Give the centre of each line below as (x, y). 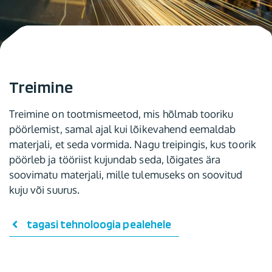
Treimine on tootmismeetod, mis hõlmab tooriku (121, 114)
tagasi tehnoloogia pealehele (99, 224)
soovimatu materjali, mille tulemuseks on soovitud (126, 175)
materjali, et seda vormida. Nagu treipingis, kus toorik (133, 144)
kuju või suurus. (44, 190)
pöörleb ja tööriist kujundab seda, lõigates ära (115, 159)
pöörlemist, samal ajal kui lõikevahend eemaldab (123, 129)
